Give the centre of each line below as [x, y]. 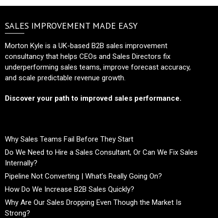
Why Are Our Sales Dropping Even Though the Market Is [93, 202]
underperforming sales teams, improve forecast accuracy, [98, 67]
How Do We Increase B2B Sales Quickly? [70, 189]
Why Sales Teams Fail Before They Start [69, 139]
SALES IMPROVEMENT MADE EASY [71, 25]
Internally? [21, 163]
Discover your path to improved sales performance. [93, 98]
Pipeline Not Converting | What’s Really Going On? [83, 176]
